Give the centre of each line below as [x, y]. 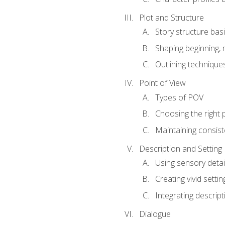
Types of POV [179, 97]
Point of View [162, 83]
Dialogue [155, 214]
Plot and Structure [171, 18]
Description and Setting [180, 148]
